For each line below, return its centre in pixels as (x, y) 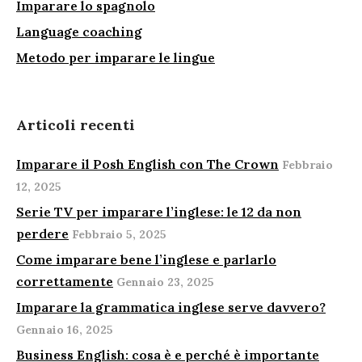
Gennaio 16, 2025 (65, 329)
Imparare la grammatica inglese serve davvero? (171, 307)
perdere (42, 233)
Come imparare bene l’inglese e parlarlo (146, 259)
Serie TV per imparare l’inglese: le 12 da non (159, 211)
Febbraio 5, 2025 (119, 234)
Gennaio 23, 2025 (165, 282)
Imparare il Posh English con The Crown (147, 164)
